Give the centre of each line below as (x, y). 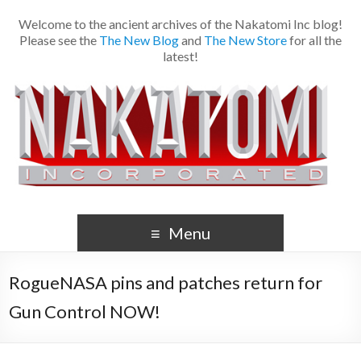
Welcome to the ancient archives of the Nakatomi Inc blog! (180, 24)
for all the (314, 40)
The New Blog (139, 40)
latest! (180, 56)
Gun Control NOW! (85, 312)
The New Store (245, 40)
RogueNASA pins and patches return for (166, 283)
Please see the (59, 40)
